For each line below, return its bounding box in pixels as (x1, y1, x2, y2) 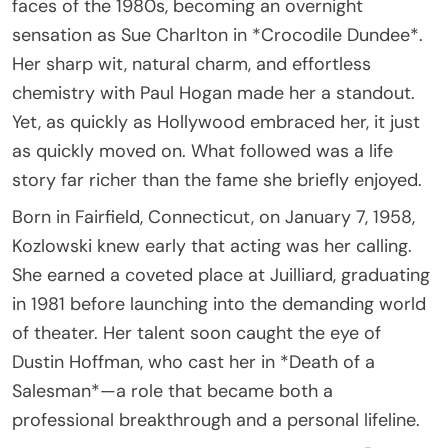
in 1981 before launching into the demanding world (12, 291, 426, 316)
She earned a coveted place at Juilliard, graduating (12, 262, 430, 287)
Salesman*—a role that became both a (12, 378, 333, 403)
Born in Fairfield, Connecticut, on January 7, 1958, (12, 204, 415, 229)
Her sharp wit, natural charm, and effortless (12, 51, 371, 76)
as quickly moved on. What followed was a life (12, 138, 393, 163)
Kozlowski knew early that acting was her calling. (12, 233, 412, 258)
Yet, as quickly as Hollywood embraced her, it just (12, 109, 420, 134)
